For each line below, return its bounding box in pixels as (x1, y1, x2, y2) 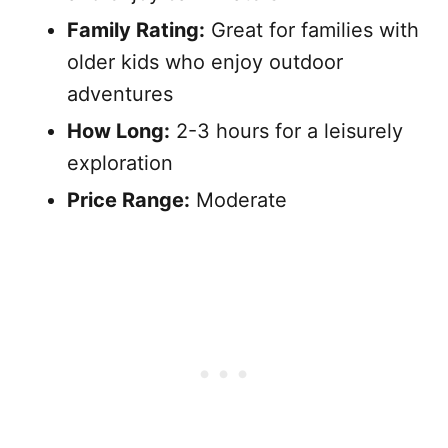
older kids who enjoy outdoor (67, 49, 343, 74)
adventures (67, 81, 173, 106)
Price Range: (67, 187, 190, 212)
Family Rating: (67, 17, 205, 42)
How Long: (67, 118, 170, 143)
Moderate (190, 187, 287, 212)
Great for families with (205, 17, 419, 42)
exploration (67, 150, 173, 175)
